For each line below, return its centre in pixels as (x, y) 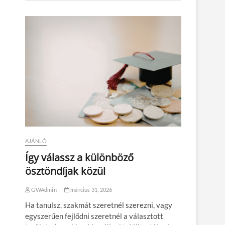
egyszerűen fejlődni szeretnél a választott (94, 216)
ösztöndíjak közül (65, 171)
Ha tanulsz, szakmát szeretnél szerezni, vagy (99, 205)
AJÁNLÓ (36, 141)
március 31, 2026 (91, 190)
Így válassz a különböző (79, 158)
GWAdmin (43, 190)
